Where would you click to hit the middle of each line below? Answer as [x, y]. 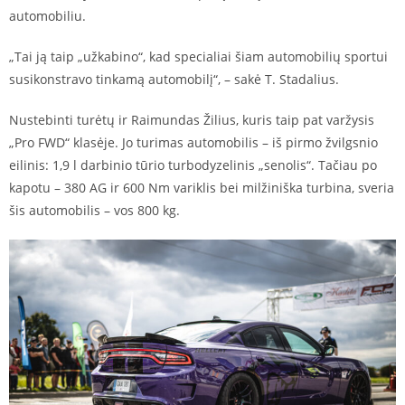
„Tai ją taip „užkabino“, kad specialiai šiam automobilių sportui [198, 57]
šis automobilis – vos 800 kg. [94, 211]
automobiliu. [47, 16]
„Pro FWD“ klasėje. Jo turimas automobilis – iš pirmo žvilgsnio [193, 143]
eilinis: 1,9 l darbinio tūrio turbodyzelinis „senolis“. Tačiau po [193, 165]
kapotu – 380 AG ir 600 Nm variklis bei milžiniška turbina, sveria [202, 188]
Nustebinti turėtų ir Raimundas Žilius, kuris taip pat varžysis [192, 120]
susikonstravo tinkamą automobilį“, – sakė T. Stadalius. [174, 80]
